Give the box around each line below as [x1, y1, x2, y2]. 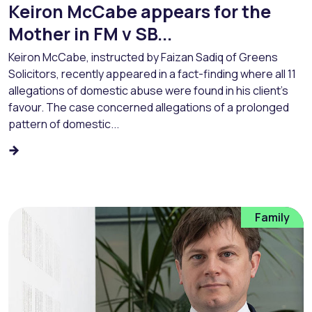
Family [255, 209, 290, 225]
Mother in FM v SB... [8, 22, 172, 47]
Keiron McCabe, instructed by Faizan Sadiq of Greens [8, 49, 278, 65]
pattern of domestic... [8, 116, 119, 132]
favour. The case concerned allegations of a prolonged [8, 100, 289, 116]
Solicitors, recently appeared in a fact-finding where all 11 [8, 66, 296, 82]
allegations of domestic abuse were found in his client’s [8, 83, 288, 99]
